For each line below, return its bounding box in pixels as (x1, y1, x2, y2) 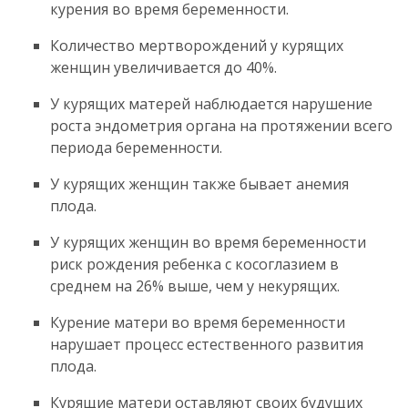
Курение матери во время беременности (50, 311, 345, 332)
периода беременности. (50, 137, 222, 158)
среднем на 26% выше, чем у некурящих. (50, 275, 340, 296)
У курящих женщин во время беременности (50, 231, 366, 252)
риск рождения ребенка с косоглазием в (50, 253, 339, 274)
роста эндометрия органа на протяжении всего (50, 115, 393, 136)
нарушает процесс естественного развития (50, 333, 363, 354)
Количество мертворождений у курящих (50, 35, 343, 56)
